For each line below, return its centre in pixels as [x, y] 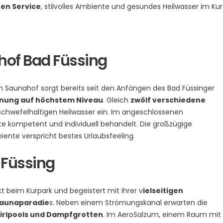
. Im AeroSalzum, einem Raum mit [162, 214]
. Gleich [117, 100]
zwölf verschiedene [168, 100]
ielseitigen [163, 190]
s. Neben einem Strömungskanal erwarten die [128, 202]
